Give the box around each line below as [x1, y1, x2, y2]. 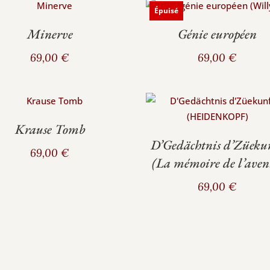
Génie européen [178, 25, 257, 43]
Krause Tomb [14, 120, 85, 138]
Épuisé [154, 5, 179, 16]
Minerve [27, 25, 73, 43]
